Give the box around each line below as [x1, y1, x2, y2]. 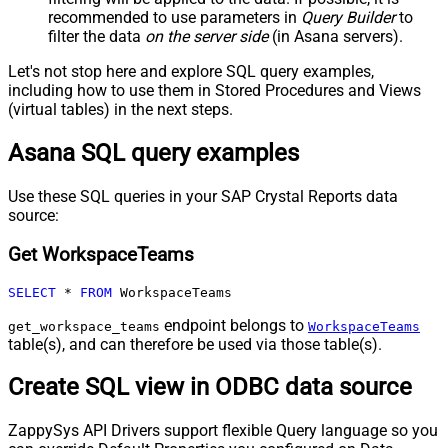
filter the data [48, 27, 145, 47]
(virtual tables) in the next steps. [8, 100, 233, 120]
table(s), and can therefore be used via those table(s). [8, 334, 382, 354]
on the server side [145, 27, 268, 47]
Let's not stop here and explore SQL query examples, [8, 62, 374, 82]
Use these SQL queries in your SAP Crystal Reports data [8, 187, 398, 207]
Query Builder [301, 8, 395, 28]
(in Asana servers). [268, 27, 403, 47]
